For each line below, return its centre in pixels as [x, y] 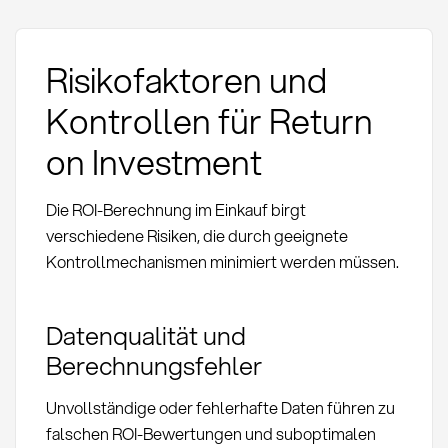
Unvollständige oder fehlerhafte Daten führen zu [220, 407]
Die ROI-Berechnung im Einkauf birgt [175, 209]
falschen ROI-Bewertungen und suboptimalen [210, 433]
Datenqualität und [145, 334]
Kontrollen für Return [209, 121]
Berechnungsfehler [153, 364]
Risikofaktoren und [186, 80]
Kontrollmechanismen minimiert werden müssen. [222, 261]
